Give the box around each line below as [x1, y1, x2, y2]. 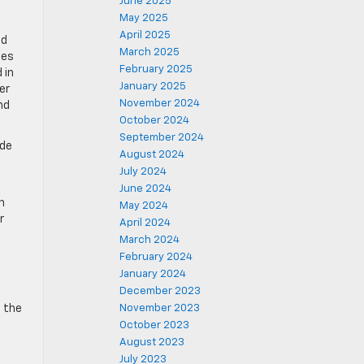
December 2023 [119, 286, 201, 297]
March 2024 [119, 235, 180, 245]
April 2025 [119, 30, 171, 41]
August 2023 [119, 337, 184, 348]
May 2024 [119, 201, 168, 211]
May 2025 [119, 13, 168, 24]
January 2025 [119, 81, 186, 92]
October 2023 [119, 320, 189, 331]
